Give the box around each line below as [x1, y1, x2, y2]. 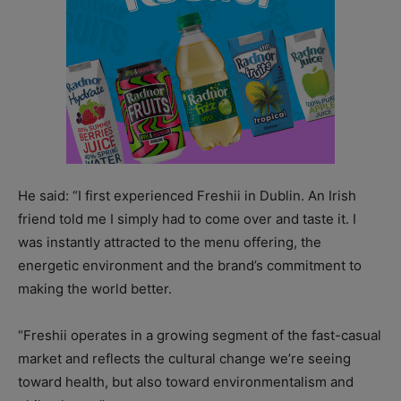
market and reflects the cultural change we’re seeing [18, 349, 351, 367]
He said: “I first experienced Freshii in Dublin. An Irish [18, 186, 356, 204]
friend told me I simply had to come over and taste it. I [18, 209, 356, 227]
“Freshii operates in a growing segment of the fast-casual [18, 326, 381, 344]
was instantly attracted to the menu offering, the [18, 233, 321, 251]
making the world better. [18, 279, 172, 297]
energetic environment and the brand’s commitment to [18, 256, 362, 274]
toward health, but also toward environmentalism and [18, 372, 354, 390]
